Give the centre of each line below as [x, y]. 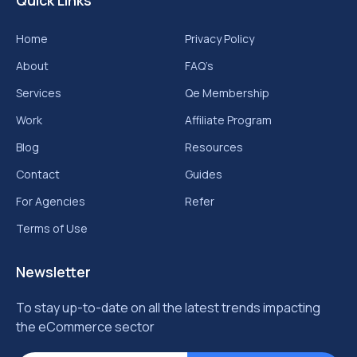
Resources [214, 147]
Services [39, 93]
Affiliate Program [228, 120]
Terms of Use [52, 229]
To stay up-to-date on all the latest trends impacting [168, 308]
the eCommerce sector [85, 327]
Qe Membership [227, 93]
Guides [204, 175]
